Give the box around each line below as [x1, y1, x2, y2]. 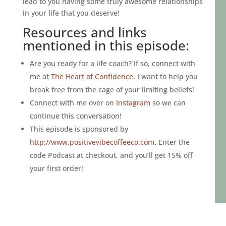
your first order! [29, 163, 83, 173]
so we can [150, 97, 186, 107]
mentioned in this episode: [22, 36, 189, 54]
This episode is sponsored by [29, 124, 128, 134]
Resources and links [22, 23, 147, 41]
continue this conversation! [29, 110, 122, 121]
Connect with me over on [29, 97, 114, 107]
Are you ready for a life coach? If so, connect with [29, 58, 195, 68]
